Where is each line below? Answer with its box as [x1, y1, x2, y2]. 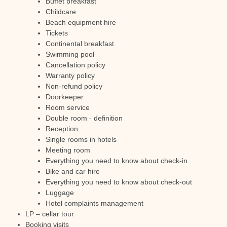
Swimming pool [46, 50, 94, 58]
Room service [46, 103, 90, 111]
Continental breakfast [46, 40, 114, 48]
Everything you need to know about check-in [46, 157, 187, 165]
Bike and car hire [46, 167, 100, 175]
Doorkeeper [46, 93, 84, 101]
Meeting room [46, 146, 90, 154]
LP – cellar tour [25, 210, 74, 218]
